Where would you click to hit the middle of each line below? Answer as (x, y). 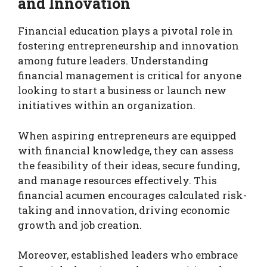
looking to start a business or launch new (122, 91)
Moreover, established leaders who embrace (128, 255)
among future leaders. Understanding (113, 61)
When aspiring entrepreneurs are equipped (127, 135)
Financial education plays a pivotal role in (125, 31)
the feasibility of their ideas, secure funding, (129, 165)
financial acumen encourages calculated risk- (132, 195)
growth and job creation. (80, 225)
